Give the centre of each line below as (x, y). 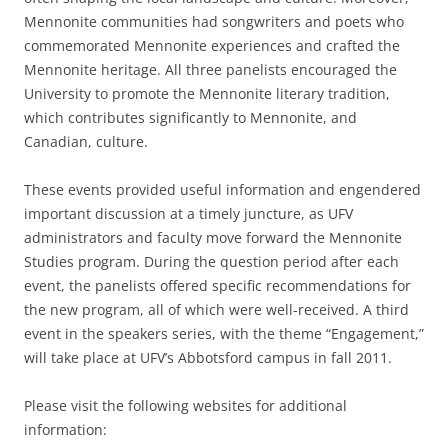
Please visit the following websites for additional (185, 405)
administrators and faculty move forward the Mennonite (213, 237)
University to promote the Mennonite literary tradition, (207, 93)
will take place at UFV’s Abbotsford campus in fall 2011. (208, 357)
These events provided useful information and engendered (222, 189)
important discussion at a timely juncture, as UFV (188, 213)
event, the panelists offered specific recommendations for (217, 285)
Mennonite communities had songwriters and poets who (214, 21)
